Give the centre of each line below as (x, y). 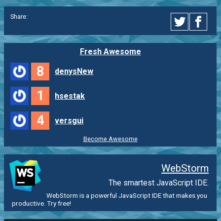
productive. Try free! (41, 203)
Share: (19, 16)
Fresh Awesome (110, 51)
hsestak (70, 96)
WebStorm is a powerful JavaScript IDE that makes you (127, 195)
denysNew (74, 72)
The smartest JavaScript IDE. (159, 183)
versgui (69, 120)
